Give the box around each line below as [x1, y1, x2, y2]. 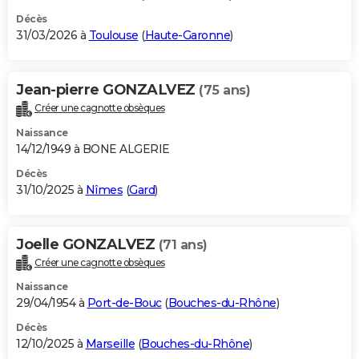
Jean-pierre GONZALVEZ [16, 80, 199, 99]
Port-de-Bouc [87, 296, 162, 311]
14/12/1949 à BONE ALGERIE [16, 141, 170, 156]
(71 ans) [158, 236, 208, 252]
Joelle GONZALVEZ [16, 235, 159, 253]
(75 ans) [199, 82, 250, 98]
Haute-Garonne [144, 27, 230, 42]
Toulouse [88, 27, 139, 42]
